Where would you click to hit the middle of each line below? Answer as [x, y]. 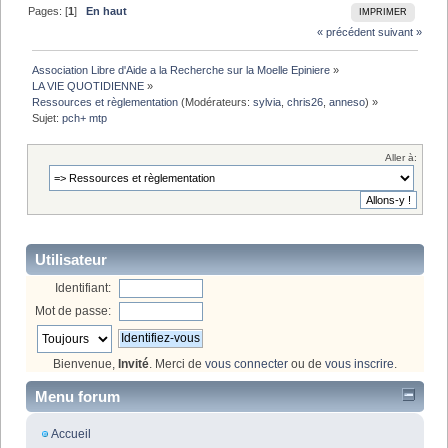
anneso [347, 101]
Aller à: [401, 157]
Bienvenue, [85, 363]
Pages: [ [48, 10]
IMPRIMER [382, 12]
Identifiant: [83, 287]
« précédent [345, 32]
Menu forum [77, 396]
